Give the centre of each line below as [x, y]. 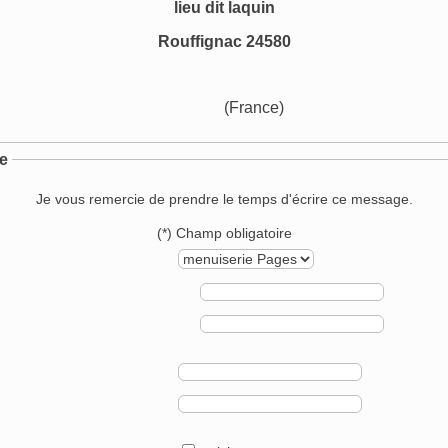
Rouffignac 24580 [224, 41]
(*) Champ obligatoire [224, 233]
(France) [224, 107]
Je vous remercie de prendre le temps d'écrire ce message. [224, 199]
